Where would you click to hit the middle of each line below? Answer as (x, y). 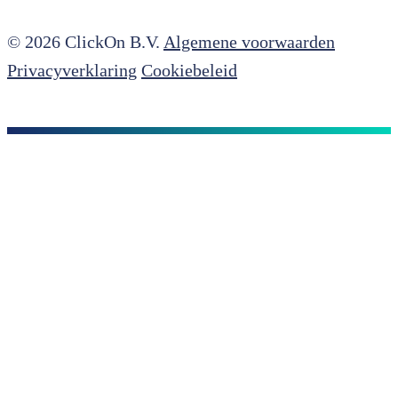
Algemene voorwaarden (249, 42)
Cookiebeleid (189, 71)
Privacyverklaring (72, 71)
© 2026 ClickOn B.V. (84, 42)
